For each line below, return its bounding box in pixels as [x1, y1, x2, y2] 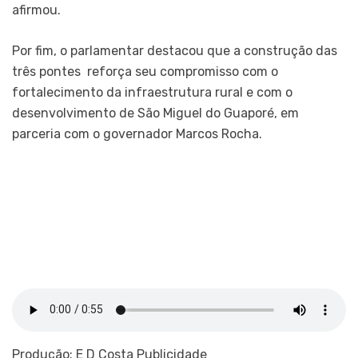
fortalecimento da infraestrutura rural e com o [12, 84, 292, 100]
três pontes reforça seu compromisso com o [12, 63, 278, 79]
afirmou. [12, 2, 61, 18]
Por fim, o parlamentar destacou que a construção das [12, 42, 337, 58]
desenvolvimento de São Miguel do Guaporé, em [12, 105, 299, 121]
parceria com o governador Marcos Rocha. [12, 125, 262, 141]
